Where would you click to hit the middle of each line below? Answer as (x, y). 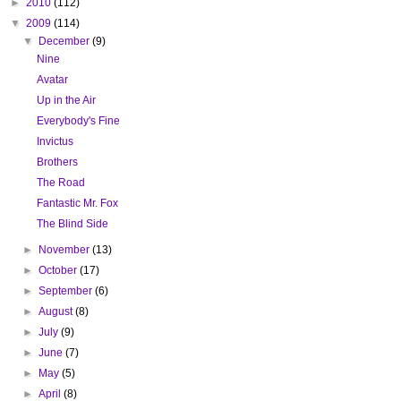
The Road (60, 182)
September (67, 290)
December (66, 41)
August (57, 311)
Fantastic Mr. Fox (77, 203)
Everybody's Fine (78, 120)
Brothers (57, 162)
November (66, 249)
